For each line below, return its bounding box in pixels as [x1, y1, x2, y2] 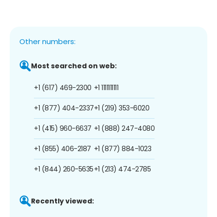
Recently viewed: [31, 196, 94, 206]
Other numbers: [19, 36, 76, 46]
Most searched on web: [31, 61, 117, 71]
